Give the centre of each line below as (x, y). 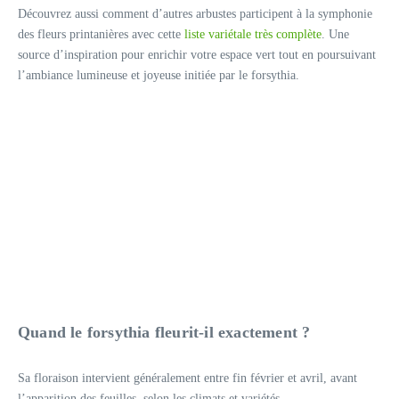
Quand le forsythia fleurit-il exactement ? (164, 332)
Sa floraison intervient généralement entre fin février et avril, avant (187, 378)
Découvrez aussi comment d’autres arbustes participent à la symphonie (195, 14)
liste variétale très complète (253, 34)
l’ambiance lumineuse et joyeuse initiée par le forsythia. (159, 75)
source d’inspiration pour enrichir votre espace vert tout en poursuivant (197, 55)
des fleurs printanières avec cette (101, 34)
